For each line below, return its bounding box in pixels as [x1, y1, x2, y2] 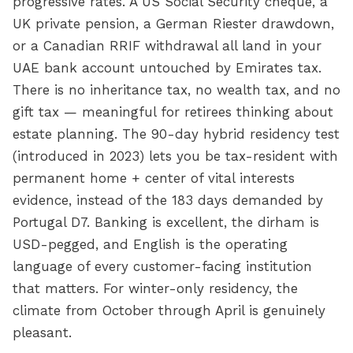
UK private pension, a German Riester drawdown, [13, 16, 334, 32]
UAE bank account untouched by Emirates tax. [13, 60, 321, 76]
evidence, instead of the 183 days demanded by [13, 192, 323, 208]
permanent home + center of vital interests [13, 170, 295, 186]
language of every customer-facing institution [13, 258, 312, 274]
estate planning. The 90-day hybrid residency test [13, 126, 340, 142]
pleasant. [13, 325, 72, 340]
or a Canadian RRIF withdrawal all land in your [13, 38, 321, 54]
